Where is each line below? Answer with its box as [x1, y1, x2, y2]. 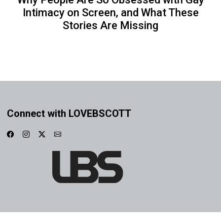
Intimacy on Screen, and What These [22, 6, 199, 19]
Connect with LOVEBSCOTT [6, 108, 131, 120]
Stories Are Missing [63, 19, 158, 32]
